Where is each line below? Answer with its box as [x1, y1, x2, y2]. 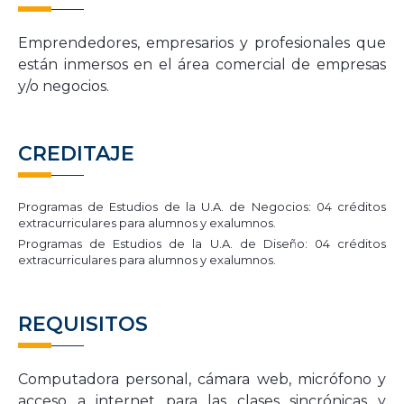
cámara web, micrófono [197, 371, 379, 389]
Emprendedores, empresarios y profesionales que [18, 34, 386, 52]
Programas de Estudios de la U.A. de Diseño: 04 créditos [18, 236, 386, 252]
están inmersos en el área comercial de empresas [18, 56, 386, 74]
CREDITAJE [18, 142, 134, 167]
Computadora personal [18, 371, 189, 389]
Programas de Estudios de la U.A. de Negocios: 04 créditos [18, 199, 386, 215]
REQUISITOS [18, 312, 148, 337]
